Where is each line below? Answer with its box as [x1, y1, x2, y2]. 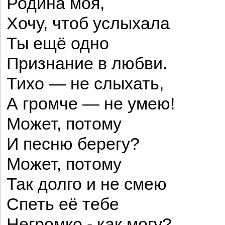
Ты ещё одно [7, 34, 109, 53]
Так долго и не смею [7, 175, 167, 193]
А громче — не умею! [7, 94, 175, 113]
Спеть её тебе [7, 195, 119, 213]
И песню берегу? [7, 135, 140, 153]
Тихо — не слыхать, [7, 74, 164, 93]
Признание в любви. [7, 54, 167, 73]
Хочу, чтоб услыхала [7, 14, 170, 33]
